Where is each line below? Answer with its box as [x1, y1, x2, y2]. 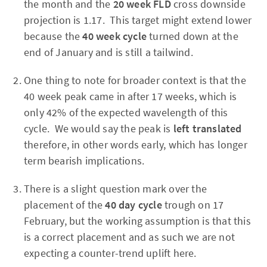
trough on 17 [164, 198, 224, 212]
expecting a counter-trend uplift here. [24, 246, 197, 260]
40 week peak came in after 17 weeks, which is [24, 89, 237, 104]
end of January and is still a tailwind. [24, 45, 193, 60]
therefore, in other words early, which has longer [24, 138, 247, 152]
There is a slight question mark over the [24, 182, 207, 196]
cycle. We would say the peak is [24, 122, 173, 136]
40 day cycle [105, 198, 165, 212]
